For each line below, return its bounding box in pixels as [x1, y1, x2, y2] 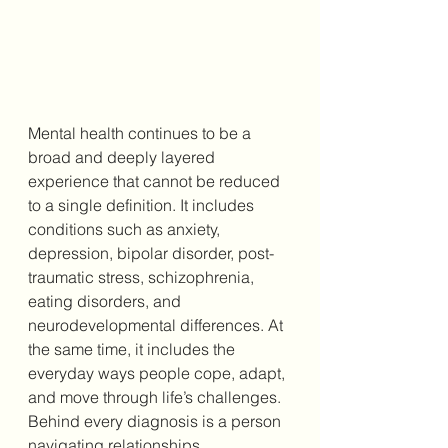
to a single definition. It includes [28, 195, 258, 216]
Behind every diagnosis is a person [28, 411, 285, 432]
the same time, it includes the [28, 339, 239, 360]
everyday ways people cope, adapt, [28, 363, 289, 384]
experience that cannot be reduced [28, 171, 284, 192]
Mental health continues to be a [28, 123, 255, 144]
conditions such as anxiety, [28, 219, 224, 240]
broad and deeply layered [28, 147, 219, 168]
